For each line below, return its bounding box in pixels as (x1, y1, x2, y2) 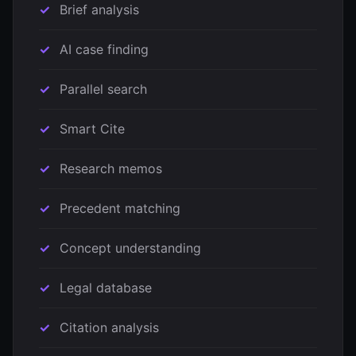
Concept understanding (60, 240, 201, 256)
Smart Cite (60, 121, 125, 137)
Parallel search (60, 81, 147, 97)
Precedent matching (60, 200, 180, 216)
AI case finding (60, 41, 149, 57)
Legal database (60, 280, 152, 296)
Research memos (60, 161, 162, 176)
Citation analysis (60, 319, 159, 335)
